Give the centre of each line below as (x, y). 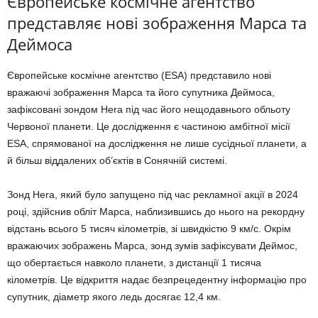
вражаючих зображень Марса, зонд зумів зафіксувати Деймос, (152, 245)
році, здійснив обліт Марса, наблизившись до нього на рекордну (156, 211)
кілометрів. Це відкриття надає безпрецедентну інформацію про (157, 279)
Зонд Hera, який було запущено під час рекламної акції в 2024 (153, 194)
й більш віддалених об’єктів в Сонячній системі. (117, 160)
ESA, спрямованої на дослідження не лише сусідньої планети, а (157, 143)
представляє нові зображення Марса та (157, 22)
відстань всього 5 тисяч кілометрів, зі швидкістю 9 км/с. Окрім (149, 228)
